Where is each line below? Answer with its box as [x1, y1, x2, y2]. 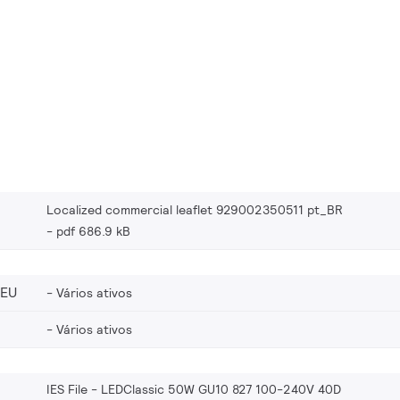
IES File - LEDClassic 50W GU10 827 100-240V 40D [46, 380, 341, 397]
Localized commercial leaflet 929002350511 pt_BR [46, 201, 343, 218]
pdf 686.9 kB [56, 222, 130, 239]
